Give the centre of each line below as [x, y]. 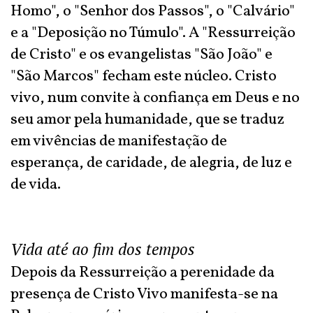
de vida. [36, 185]
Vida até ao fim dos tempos [103, 249]
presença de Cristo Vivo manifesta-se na [144, 294]
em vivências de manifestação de [119, 141]
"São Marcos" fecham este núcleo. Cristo [144, 77]
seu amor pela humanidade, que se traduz [147, 120]
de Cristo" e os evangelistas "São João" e [141, 55]
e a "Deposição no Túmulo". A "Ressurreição [153, 33]
